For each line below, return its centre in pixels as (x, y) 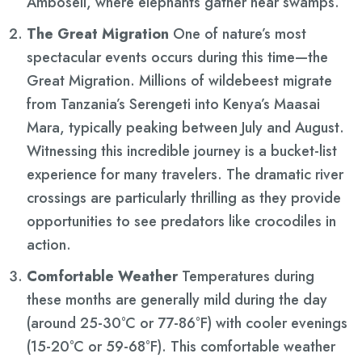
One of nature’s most (238, 34)
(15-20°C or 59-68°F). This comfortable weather (181, 347)
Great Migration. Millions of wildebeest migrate (179, 81)
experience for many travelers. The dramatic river (185, 175)
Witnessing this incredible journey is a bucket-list (182, 152)
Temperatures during (246, 277)
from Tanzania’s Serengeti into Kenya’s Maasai (173, 105)
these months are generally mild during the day (177, 300)
